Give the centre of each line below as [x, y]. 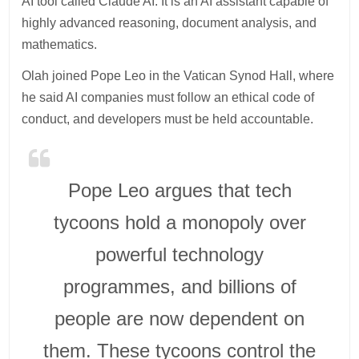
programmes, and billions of [179, 286]
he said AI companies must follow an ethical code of [168, 97]
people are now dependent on [179, 318]
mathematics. [60, 44]
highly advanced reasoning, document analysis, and [169, 22]
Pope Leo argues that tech [179, 190]
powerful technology [179, 254]
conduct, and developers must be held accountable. [168, 119]
